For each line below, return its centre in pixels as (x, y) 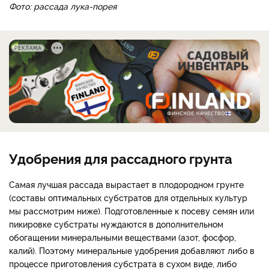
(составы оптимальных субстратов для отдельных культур (128, 197)
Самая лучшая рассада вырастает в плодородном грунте (126, 184)
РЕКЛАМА (28, 47)
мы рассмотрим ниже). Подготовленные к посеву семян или (131, 210)
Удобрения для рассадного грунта (121, 158)
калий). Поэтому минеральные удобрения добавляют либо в (132, 250)
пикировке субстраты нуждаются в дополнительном (116, 223)
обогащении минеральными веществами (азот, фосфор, (122, 237)
